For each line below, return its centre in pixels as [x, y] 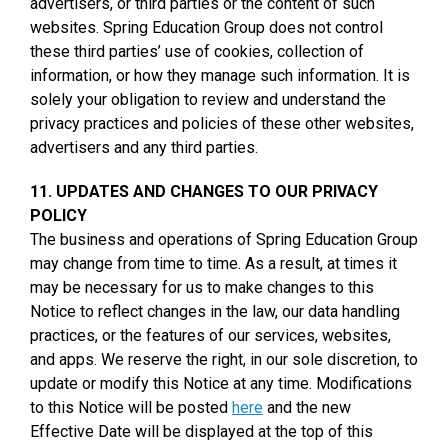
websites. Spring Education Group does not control [206, 27]
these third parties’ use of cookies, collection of [197, 51]
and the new [307, 407]
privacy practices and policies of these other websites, [222, 123]
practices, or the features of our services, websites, [210, 335]
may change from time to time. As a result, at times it [213, 263]
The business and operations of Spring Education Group [224, 239]
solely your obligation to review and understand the [208, 99]
